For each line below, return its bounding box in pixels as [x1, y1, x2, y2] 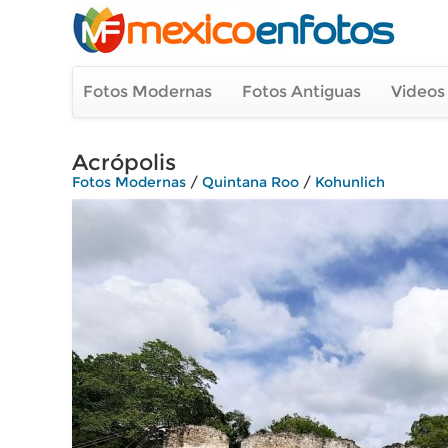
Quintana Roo [202, 173, 299, 191]
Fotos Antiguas [242, 82, 361, 101]
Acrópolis [72, 149, 176, 176]
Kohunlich [315, 173, 385, 191]
